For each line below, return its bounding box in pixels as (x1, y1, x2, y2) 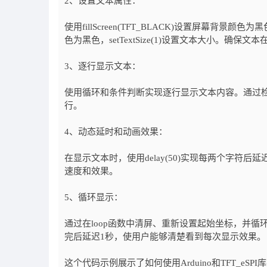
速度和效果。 (64, 166, 118, 176)
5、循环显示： (64, 193, 123, 202)
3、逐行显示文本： (64, 61, 141, 71)
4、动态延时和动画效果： (64, 127, 167, 136)
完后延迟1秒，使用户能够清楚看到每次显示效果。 (64, 232, 266, 241)
